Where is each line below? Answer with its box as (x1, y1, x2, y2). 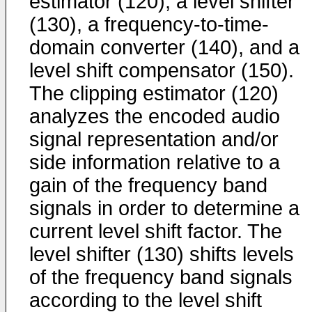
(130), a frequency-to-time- (29, 13, 269, 36)
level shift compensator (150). (29, 59, 294, 81)
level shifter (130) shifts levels (29, 243, 294, 265)
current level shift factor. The (29, 220, 282, 242)
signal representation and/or (29, 128, 279, 150)
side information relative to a (29, 151, 280, 173)
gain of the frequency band (29, 174, 267, 196)
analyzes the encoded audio (29, 105, 280, 127)
